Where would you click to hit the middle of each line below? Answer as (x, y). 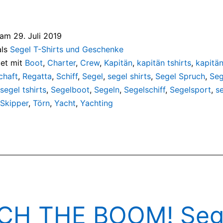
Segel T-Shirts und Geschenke (67, 49)
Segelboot (70, 89)
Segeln (107, 89)
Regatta (37, 76)
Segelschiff (145, 89)
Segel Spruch (180, 76)
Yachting (97, 103)
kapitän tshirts (164, 62)
